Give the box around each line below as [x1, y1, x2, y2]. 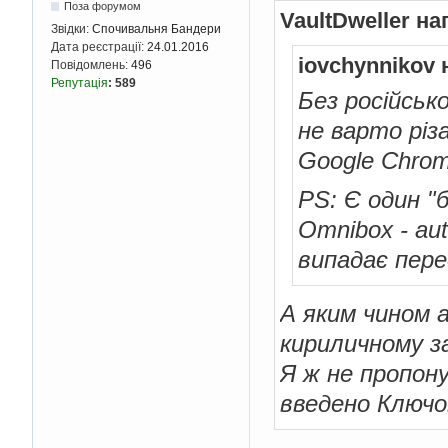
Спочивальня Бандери [92, 22, 221, 37]
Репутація [51, 76, 108, 91]
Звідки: [51, 22, 92, 37]
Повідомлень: [51, 58, 131, 73]
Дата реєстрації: [51, 40, 147, 55]
